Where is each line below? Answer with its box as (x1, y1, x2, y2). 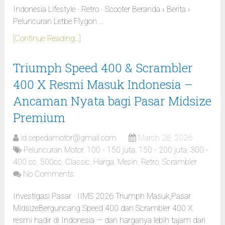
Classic (65, 157, 90, 167)
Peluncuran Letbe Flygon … (13, 17, 104, 27)
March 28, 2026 (138, 133, 193, 143)
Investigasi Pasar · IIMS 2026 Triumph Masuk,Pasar (13, 191, 191, 201)
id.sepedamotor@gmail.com (21, 133, 117, 143)
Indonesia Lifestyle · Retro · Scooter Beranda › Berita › (13, 5, 191, 15)
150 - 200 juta (139, 145, 187, 155)
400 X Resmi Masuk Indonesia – (13, 76, 193, 93)
